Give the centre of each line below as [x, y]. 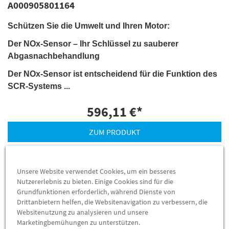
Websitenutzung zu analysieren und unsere [83, 212]
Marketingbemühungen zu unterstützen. [79, 223]
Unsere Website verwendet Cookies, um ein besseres [97, 171]
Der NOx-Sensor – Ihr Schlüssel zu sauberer [93, 43]
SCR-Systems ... [39, 86]
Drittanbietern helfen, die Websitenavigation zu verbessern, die [112, 202]
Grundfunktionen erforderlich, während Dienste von [96, 192]
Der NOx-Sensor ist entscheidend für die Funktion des [112, 74]
